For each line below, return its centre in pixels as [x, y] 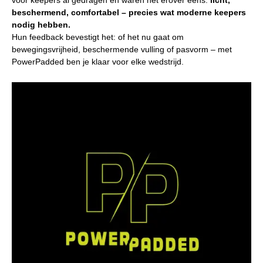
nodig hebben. [41, 24]
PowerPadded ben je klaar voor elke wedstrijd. [98, 61]
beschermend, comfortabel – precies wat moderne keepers [129, 12]
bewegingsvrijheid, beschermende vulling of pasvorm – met [122, 49]
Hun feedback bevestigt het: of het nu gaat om [98, 37]
